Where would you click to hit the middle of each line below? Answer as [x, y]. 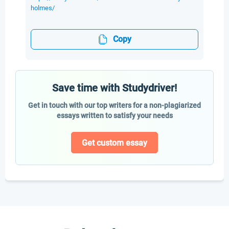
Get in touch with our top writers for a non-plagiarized [114, 105]
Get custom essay [114, 143]
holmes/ [43, 8]
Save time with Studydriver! [114, 88]
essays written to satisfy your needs [114, 116]
